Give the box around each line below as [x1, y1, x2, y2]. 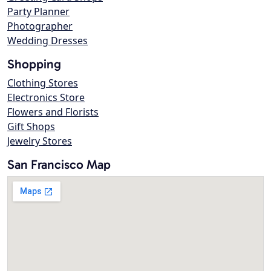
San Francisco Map [7, 157, 111, 172]
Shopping [7, 56, 61, 72]
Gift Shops [7, 120, 55, 134]
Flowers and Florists [7, 105, 99, 119]
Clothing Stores [7, 76, 78, 90]
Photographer [7, 19, 73, 33]
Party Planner [7, 5, 70, 19]
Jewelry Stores [7, 134, 72, 148]
